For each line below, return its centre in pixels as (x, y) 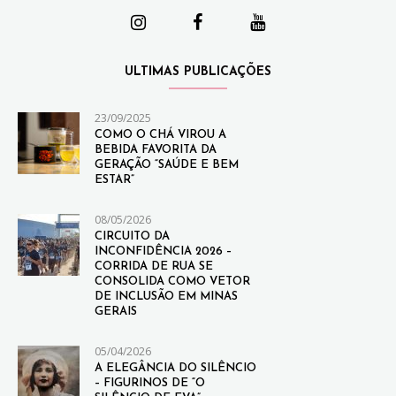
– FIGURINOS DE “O (150, 384)
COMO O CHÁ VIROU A (160, 135)
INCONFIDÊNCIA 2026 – (163, 252)
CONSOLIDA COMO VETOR (172, 282)
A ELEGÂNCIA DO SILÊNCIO (175, 369)
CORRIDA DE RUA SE (154, 267)
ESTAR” (114, 180)
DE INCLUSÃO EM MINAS (166, 297)
